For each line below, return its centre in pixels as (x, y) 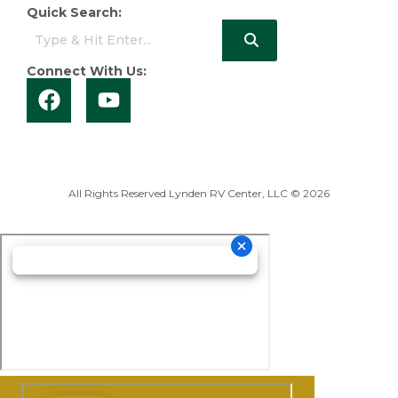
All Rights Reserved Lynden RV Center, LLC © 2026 (199, 193)
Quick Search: (74, 12)
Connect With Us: (87, 71)
